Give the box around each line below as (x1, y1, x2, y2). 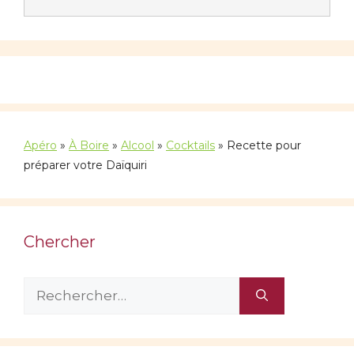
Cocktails (166, 137, 215, 153)
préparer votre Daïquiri (24, 157, 147, 172)
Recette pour (227, 137, 301, 153)
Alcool (121, 137, 154, 153)
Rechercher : (23, 277, 110, 294)
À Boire (69, 137, 109, 153)
